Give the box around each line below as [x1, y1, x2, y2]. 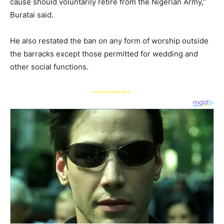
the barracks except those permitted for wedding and [10, 49, 198, 59]
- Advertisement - [90, 88, 134, 95]
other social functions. [10, 62, 88, 72]
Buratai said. [10, 10, 53, 20]
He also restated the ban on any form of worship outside [10, 36, 208, 46]
